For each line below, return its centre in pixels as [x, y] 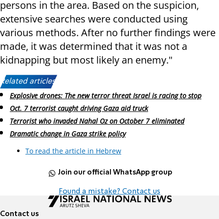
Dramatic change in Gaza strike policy [68, 133]
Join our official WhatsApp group [115, 173]
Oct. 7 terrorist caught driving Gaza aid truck [79, 109]
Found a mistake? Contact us [109, 191]
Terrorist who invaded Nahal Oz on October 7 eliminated [97, 121]
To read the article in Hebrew [73, 151]
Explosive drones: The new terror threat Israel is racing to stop [106, 96]
